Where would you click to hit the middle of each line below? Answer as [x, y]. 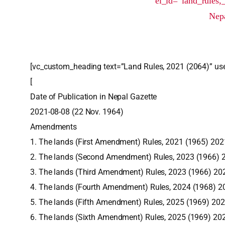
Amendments [53, 127]
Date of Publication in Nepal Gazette [94, 97]
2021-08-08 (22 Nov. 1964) [77, 112]
